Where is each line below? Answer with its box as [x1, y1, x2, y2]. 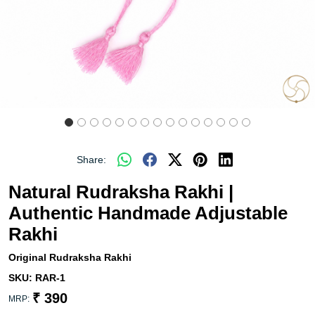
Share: [77, 153, 106, 165]
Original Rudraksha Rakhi [8, 252, 131, 263]
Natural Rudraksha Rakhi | [8, 182, 233, 202]
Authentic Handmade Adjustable [8, 203, 288, 223]
